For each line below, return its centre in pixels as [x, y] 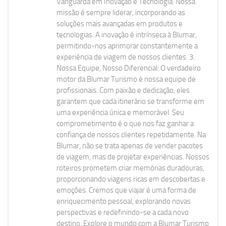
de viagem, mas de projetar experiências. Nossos [133, 157]
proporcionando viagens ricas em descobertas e [131, 179]
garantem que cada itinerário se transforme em [130, 102]
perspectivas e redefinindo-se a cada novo [123, 213]
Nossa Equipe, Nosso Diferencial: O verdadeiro [129, 68]
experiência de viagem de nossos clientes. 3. [126, 57]
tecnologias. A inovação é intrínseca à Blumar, [127, 35]
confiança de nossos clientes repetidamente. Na [131, 135]
